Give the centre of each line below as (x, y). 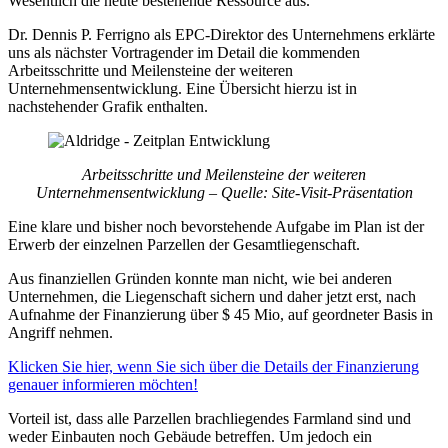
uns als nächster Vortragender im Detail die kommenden (184, 52)
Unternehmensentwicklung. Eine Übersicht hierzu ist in (182, 88)
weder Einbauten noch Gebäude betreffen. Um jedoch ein (190, 436)
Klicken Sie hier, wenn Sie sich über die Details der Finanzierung (213, 366)
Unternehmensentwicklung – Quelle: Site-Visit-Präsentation (224, 192)
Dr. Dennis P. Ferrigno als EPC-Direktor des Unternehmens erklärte (221, 34)
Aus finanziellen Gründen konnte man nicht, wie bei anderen (200, 278)
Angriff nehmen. (60, 332)
